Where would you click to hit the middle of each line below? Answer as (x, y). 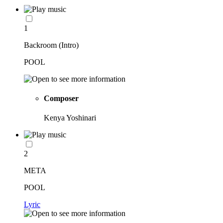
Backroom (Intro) (51, 45)
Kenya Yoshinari (70, 118)
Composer (61, 98)
